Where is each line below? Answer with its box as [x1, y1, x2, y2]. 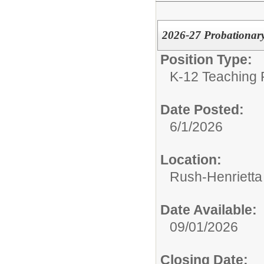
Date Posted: [160, 102, 244, 117]
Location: [160, 152, 222, 167]
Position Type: [160, 52, 252, 67]
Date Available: [160, 202, 257, 217]
